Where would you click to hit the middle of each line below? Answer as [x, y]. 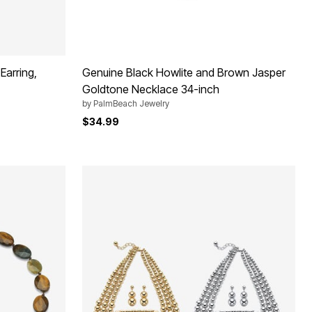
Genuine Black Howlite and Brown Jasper [184, 72]
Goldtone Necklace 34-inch [151, 89]
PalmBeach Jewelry [131, 103]
